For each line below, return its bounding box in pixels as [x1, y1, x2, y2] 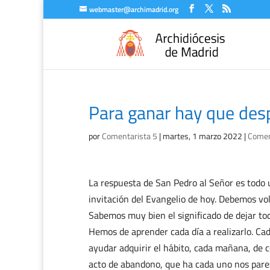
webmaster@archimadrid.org [89, 4, 178, 15]
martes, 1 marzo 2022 [163, 130, 242, 142]
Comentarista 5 [102, 130, 157, 142]
